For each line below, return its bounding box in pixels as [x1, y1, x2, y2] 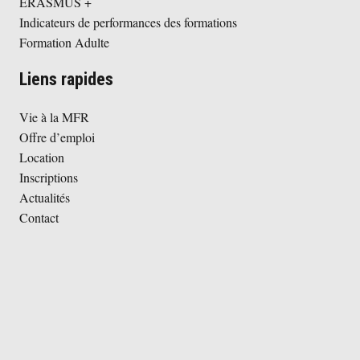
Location [19, 149, 64, 166]
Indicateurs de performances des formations [19, 14, 237, 31]
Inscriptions [19, 169, 78, 186]
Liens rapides [19, 69, 113, 90]
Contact [19, 209, 59, 227]
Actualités [19, 189, 70, 207]
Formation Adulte [19, 34, 109, 51]
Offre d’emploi [19, 129, 95, 146]
